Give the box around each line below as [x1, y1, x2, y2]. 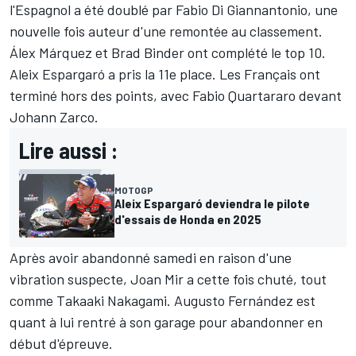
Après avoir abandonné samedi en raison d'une [10, 248, 292, 266]
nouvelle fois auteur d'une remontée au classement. [10, 21, 323, 40]
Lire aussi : [19, 136, 118, 164]
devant [296, 86, 342, 104]
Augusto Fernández [174, 291, 293, 309]
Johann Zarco [10, 107, 95, 126]
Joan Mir [130, 269, 184, 288]
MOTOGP [114, 184, 153, 195]
